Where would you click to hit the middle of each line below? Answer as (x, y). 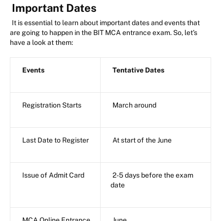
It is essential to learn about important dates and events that (106, 22)
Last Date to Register (55, 140)
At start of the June (142, 140)
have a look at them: (41, 42)
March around (134, 105)
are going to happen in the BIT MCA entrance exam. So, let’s (104, 32)
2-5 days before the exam (153, 175)
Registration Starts (52, 105)
